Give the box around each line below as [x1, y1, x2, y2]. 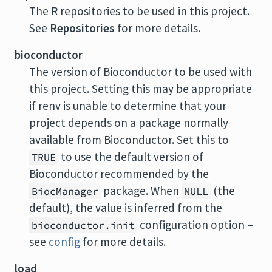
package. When [101, 183, 182, 198]
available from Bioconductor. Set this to [29, 132, 229, 147]
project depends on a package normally [29, 115, 228, 130]
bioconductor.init [32, 219, 135, 232]
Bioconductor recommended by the [29, 166, 209, 181]
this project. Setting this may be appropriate [29, 81, 252, 96]
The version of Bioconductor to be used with [29, 64, 252, 79]
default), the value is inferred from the [29, 200, 222, 215]
